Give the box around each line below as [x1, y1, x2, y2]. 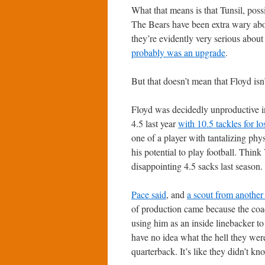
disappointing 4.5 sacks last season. [131, 160, 263, 172]
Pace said [131, 188, 166, 201]
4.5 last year [131, 117, 178, 130]
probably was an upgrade [131, 46, 225, 59]
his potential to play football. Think [131, 146, 264, 158]
